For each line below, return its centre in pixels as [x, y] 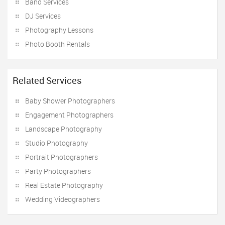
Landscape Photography [64, 129]
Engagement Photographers [69, 115]
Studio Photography [57, 143]
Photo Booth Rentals [58, 44]
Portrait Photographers [62, 157]
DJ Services [43, 16]
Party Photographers [58, 171]
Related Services [47, 80]
